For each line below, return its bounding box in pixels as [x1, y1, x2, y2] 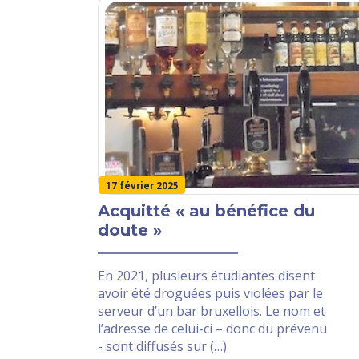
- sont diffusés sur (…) [98, 337, 227, 356]
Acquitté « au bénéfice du [98, 201, 315, 221]
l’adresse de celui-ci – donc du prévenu [98, 320, 327, 338]
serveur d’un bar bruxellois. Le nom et [98, 302, 325, 321]
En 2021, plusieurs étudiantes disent [98, 267, 315, 285]
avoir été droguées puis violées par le [98, 284, 323, 303]
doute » [98, 220, 162, 240]
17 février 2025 [105, 179, 179, 192]
